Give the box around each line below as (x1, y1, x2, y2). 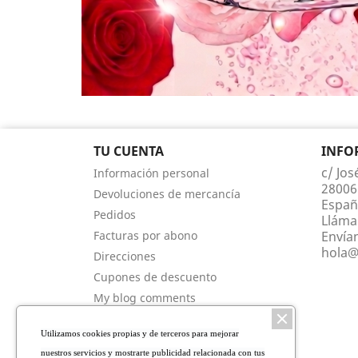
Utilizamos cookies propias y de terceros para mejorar (41, 328, 239, 338)
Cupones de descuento (93, 269, 217, 285)
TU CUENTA (93, 142, 164, 161)
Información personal (93, 165, 209, 181)
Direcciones (93, 249, 156, 265)
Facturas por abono (93, 228, 197, 244)
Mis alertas (93, 311, 153, 327)
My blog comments (93, 290, 196, 306)
